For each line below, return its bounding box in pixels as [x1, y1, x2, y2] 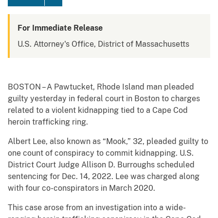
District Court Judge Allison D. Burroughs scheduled [8, 160, 195, 170]
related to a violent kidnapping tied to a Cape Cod [8, 106, 188, 115]
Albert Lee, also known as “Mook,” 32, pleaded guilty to [8, 137, 208, 146]
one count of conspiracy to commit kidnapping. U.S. [8, 148, 194, 158]
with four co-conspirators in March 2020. [8, 183, 155, 193]
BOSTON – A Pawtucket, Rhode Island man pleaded [8, 82, 194, 92]
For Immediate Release [18, 23, 103, 33]
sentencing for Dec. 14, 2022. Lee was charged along [8, 172, 200, 182]
